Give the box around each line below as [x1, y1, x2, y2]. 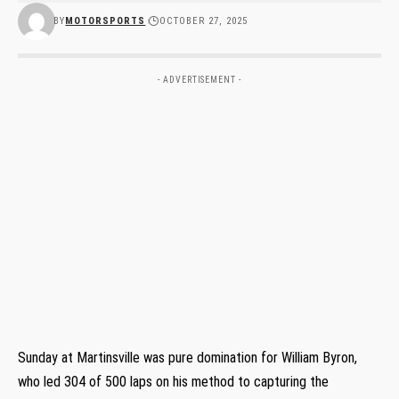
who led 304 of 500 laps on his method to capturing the [18, 372, 329, 390]
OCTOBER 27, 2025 [159, 14, 248, 27]
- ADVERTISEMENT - [158, 74, 241, 85]
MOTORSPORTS [65, 14, 146, 27]
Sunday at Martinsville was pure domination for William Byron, [18, 348, 357, 366]
